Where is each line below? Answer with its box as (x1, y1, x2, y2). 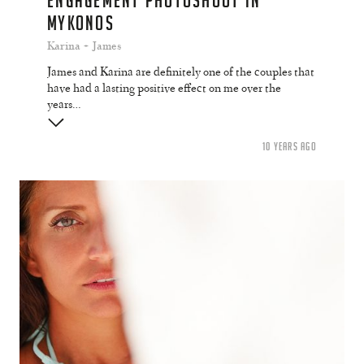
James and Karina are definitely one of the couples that (47, 67, 314, 80)
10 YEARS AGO (262, 140, 317, 154)
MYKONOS (47, 12, 115, 35)
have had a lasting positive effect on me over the (47, 83, 281, 97)
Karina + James (47, 39, 121, 53)
